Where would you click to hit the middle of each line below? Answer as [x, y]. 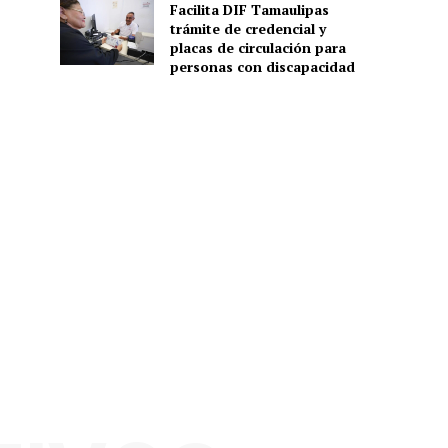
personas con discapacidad [262, 66]
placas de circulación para [257, 47]
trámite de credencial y [247, 28]
